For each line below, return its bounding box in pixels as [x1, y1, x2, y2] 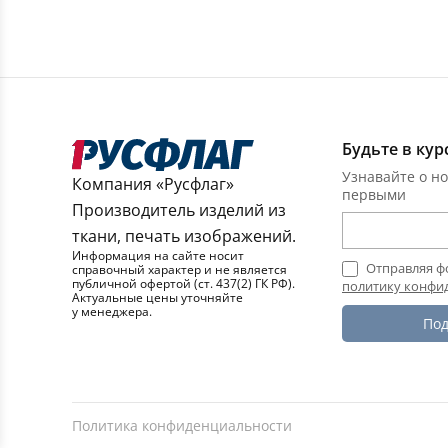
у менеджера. [72, 303, 152, 321]
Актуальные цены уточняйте [72, 289, 243, 307]
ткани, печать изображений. [72, 225, 296, 248]
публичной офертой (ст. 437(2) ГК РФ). [72, 275, 295, 293]
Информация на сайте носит [72, 247, 244, 265]
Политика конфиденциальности [72, 416, 292, 436]
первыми [342, 185, 406, 205]
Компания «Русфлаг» [72, 173, 234, 196]
